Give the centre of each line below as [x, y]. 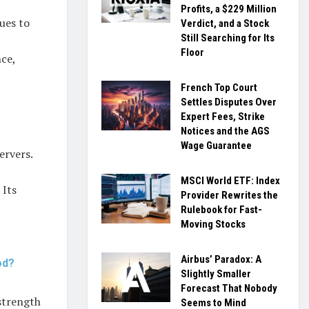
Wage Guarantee [216, 146]
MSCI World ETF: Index [230, 181]
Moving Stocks [213, 224]
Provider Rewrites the [229, 195]
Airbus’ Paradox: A [221, 259]
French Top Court [219, 88]
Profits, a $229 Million [229, 9]
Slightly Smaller [216, 274]
